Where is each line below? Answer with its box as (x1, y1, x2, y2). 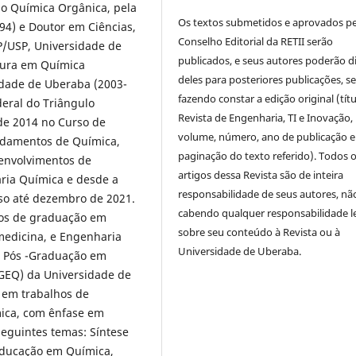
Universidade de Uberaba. (178, 244, 302, 259)
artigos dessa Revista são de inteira (178, 168, 344, 183)
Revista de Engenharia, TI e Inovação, (178, 110, 354, 126)
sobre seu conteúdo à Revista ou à (178, 225, 341, 240)
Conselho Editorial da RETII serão (178, 34, 334, 49)
